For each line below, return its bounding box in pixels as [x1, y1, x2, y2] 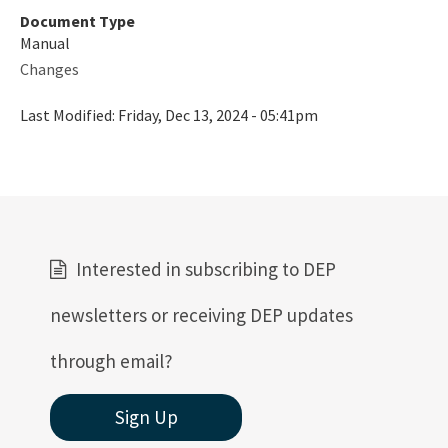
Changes [20, 58, 79, 79]
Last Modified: [20, 104, 118, 125]
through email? [50, 348, 173, 373]
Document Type [20, 10, 135, 31]
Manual [20, 32, 70, 53]
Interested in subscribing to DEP [76, 256, 336, 281]
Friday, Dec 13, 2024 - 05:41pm [118, 104, 318, 125]
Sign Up [114, 404, 178, 429]
